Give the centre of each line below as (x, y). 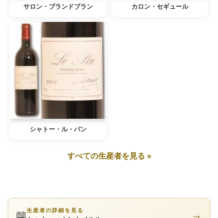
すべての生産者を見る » (109, 156)
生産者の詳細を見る (55, 210)
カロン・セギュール (160, 7)
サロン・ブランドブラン (58, 7)
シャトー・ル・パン (58, 129)
